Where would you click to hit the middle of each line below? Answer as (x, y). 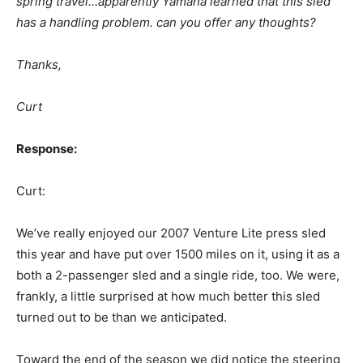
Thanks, (39, 65)
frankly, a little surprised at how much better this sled (168, 297)
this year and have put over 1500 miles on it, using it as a (178, 254)
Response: (47, 149)
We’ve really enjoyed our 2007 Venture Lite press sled (171, 233)
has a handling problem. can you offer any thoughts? (166, 23)
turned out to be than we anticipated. (122, 318)
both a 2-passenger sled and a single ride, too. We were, (178, 275)
